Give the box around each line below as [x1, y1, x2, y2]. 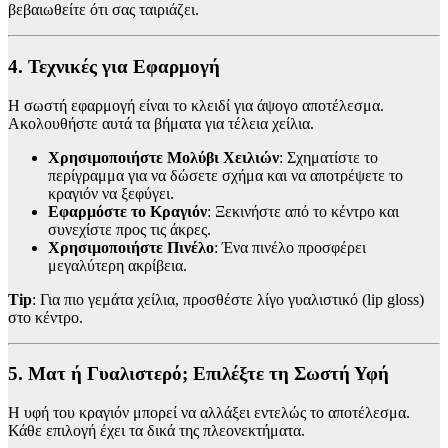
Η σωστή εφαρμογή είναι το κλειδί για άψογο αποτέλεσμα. [8, 96, 384, 114]
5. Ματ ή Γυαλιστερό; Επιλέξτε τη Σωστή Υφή [8, 363, 389, 385]
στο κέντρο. [8, 308, 83, 326]
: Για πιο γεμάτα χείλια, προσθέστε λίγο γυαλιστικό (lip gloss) [32, 290, 424, 308]
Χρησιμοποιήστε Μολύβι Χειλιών [48, 148, 279, 166]
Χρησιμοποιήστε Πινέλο [48, 238, 214, 256]
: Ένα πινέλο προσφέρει [214, 238, 366, 256]
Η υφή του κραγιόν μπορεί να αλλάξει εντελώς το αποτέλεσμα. [8, 403, 410, 421]
